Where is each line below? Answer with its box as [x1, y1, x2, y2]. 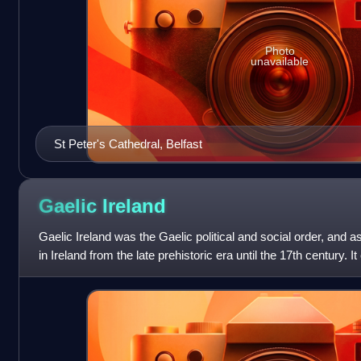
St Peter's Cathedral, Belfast [53, 137, 202, 151]
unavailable [251, 54, 309, 68]
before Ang [38, 267, 96, 281]
